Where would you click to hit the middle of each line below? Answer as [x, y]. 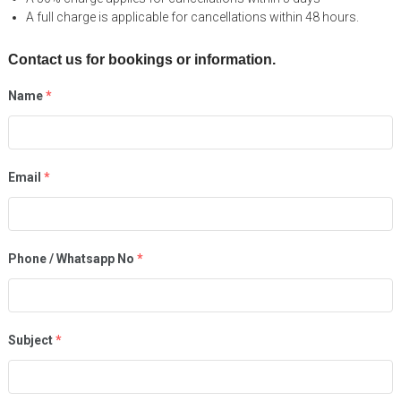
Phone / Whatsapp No [71, 258]
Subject [30, 340]
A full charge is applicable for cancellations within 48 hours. [192, 17]
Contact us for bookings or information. [141, 59]
